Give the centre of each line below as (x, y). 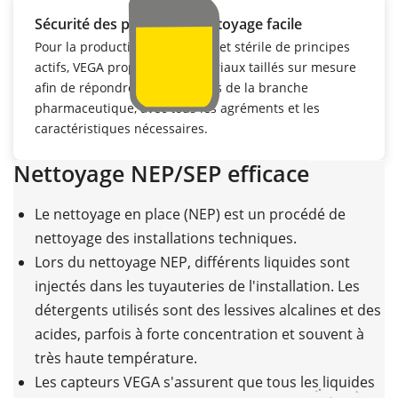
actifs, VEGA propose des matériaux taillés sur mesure (195, 67)
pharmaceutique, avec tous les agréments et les (177, 107)
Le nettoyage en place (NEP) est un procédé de (190, 214)
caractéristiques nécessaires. (121, 128)
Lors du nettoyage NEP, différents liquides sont (192, 262)
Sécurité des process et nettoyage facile (168, 24)
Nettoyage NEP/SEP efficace (161, 173)
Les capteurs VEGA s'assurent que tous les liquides (205, 382)
